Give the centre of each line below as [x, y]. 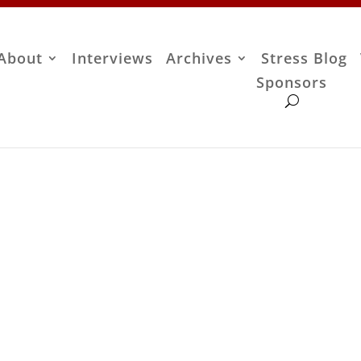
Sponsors [292, 83]
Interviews [113, 58]
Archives [199, 58]
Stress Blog [305, 58]
